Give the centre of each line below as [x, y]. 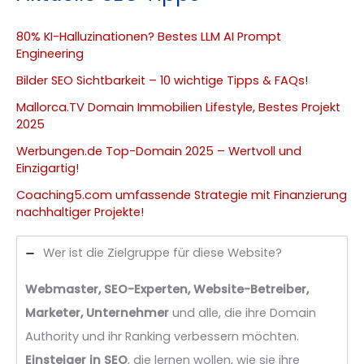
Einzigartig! [48, 168]
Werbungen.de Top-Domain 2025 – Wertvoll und [159, 151]
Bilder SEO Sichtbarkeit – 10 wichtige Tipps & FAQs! [162, 80]
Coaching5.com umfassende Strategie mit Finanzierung [182, 195]
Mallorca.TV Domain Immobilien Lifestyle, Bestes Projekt [178, 107]
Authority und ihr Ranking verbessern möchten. [162, 337]
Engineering [50, 53]
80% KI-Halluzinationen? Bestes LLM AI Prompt [149, 36]
